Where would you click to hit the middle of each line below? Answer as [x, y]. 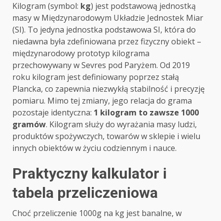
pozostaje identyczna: [53, 113]
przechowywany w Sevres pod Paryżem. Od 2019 [101, 65]
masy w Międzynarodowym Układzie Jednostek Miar [108, 18]
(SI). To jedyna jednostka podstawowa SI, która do [104, 30]
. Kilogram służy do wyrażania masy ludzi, [121, 125]
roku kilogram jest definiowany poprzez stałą [96, 77]
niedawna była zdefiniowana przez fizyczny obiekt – [107, 42]
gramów [29, 125]
